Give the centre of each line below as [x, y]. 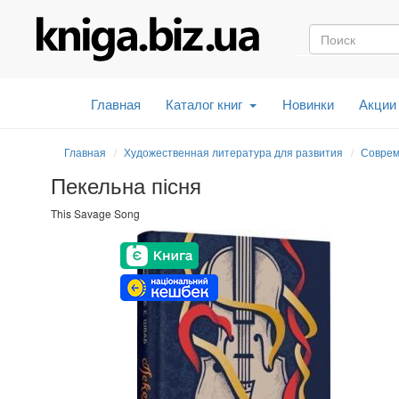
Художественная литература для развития [233, 151]
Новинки [308, 103]
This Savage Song [95, 213]
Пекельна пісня [126, 184]
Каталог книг [204, 103]
